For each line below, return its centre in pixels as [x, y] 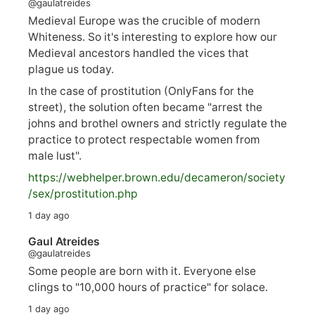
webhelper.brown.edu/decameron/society [176, 177]
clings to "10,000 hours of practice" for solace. [148, 288]
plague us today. [71, 70]
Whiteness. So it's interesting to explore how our [153, 37]
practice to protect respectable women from [144, 139]
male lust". [55, 155]
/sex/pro [50, 193]
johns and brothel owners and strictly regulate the [157, 123]
